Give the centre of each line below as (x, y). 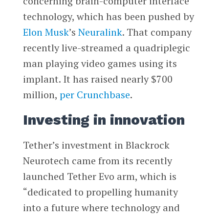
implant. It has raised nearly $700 (98, 79)
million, (41, 94)
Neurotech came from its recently (97, 160)
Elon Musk (46, 32)
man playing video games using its (100, 63)
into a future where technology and (101, 207)
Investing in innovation (104, 120)
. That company (157, 32)
